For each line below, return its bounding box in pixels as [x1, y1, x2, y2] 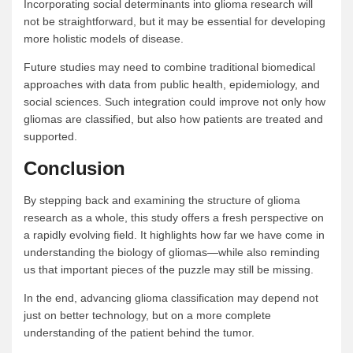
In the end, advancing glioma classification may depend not [24, 292, 318, 305]
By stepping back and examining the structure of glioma [24, 194, 300, 207]
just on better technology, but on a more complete [24, 309, 271, 322]
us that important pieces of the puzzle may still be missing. [24, 263, 314, 277]
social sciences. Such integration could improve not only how [24, 95, 325, 109]
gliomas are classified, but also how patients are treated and [24, 113, 323, 126]
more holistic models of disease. [24, 32, 184, 46]
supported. [24, 130, 77, 143]
